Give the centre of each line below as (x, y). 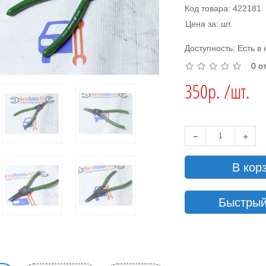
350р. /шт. (218, 91)
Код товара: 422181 (223, 8)
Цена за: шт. (209, 24)
